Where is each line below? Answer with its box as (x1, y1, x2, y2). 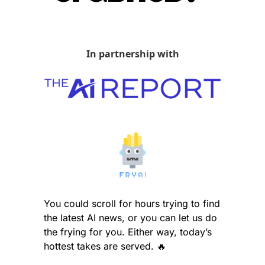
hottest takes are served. (44, 240, 157, 252)
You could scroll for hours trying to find (44, 197, 220, 209)
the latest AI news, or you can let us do (44, 211, 217, 224)
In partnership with (86, 47, 179, 60)
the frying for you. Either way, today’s (44, 225, 212, 238)
